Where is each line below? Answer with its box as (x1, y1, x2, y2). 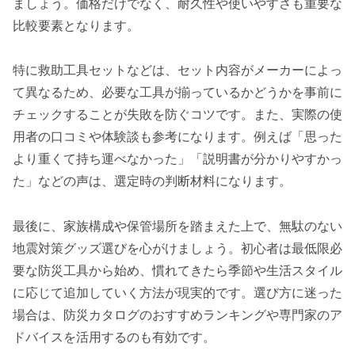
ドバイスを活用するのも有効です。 (13, 330, 216, 345)
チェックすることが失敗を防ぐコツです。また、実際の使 (13, 108, 342, 122)
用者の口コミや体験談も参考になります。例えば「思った (13, 130, 342, 144)
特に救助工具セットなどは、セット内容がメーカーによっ (13, 63, 342, 78)
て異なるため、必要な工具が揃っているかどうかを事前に (13, 86, 342, 100)
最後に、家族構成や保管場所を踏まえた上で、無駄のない (13, 219, 342, 234)
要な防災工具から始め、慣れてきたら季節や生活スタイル (13, 264, 342, 278)
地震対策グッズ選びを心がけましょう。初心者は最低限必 (13, 242, 342, 256)
